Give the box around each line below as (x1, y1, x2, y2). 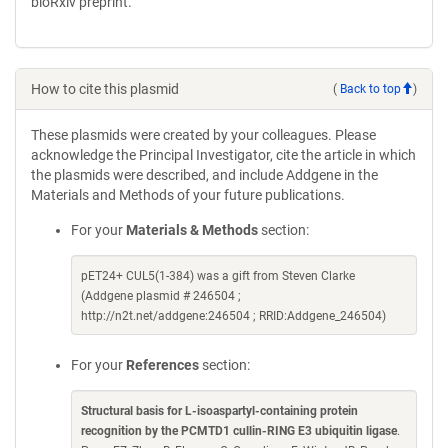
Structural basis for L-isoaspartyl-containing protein (81, 404, 358, 418)
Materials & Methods (126, 222, 258, 238)
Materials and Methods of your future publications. (31, 187, 345, 203)
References (126, 357, 199, 373)
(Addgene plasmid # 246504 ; (81, 289, 241, 303)
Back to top (340, 81, 401, 96)
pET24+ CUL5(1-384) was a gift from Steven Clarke (81, 269, 355, 283)
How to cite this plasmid (31, 81, 179, 97)
